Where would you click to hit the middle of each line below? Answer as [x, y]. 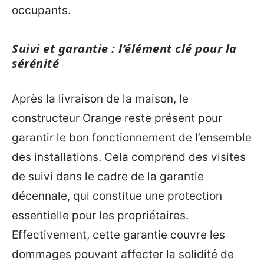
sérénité [35, 63]
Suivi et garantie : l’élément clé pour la [124, 49]
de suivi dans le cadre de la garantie [108, 176]
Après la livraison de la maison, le [100, 98]
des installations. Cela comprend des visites [129, 157]
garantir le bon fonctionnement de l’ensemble [132, 137]
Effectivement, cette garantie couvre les [118, 235]
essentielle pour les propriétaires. [100, 215]
